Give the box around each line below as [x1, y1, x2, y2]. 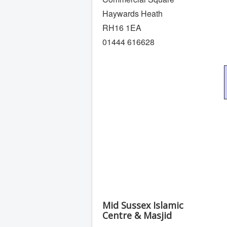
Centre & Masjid [102, 209, 172, 221]
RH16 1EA [102, 22, 141, 33]
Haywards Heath [102, 8, 163, 19]
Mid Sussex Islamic [102, 199, 183, 211]
